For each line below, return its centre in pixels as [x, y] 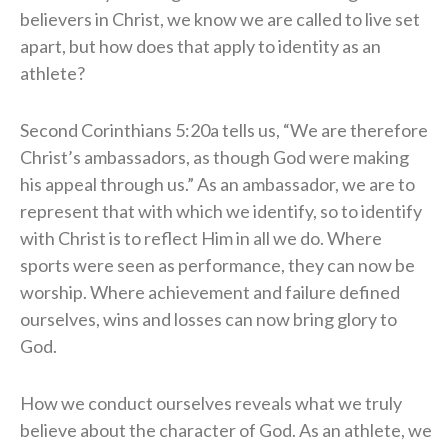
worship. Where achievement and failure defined [210, 291]
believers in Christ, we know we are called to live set [220, 18]
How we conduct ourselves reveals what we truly [211, 402]
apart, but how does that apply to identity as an [200, 45]
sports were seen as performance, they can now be [217, 264]
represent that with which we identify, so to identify [221, 210]
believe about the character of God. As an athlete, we [226, 429]
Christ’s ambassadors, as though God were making [214, 156]
